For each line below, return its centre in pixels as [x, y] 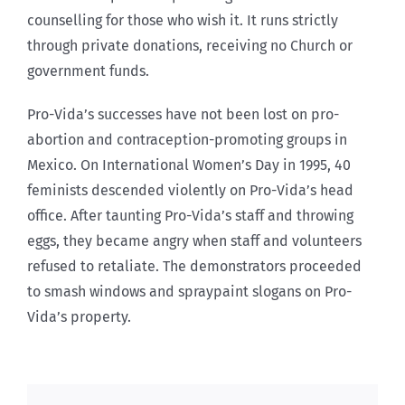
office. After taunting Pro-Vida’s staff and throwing [190, 216]
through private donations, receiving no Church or [190, 46]
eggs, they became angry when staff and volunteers [194, 241]
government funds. [88, 71]
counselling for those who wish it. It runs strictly [183, 21]
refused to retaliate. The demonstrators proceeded [194, 267]
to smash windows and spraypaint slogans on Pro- [189, 292]
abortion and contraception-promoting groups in [187, 140]
